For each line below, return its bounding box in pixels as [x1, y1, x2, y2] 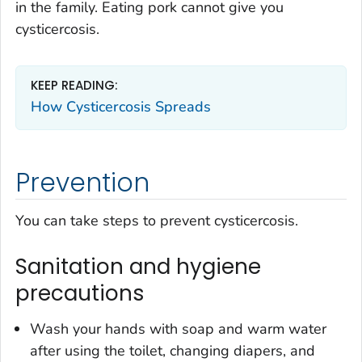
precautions [15, 279, 145, 309]
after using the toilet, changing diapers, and [30, 340, 315, 360]
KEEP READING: [31, 76, 118, 94]
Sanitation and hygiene [15, 252, 261, 282]
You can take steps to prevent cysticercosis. [15, 211, 298, 231]
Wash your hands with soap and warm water [30, 318, 326, 339]
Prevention [15, 164, 149, 200]
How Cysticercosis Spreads [31, 97, 211, 117]
